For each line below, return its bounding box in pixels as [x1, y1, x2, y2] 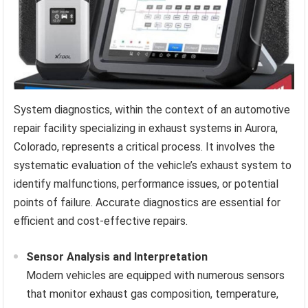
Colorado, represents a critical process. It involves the [14, 140, 276, 154]
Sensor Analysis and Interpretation [26, 250, 208, 264]
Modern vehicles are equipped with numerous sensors [26, 269, 285, 283]
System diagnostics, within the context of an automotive [14, 103, 291, 117]
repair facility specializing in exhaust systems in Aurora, [14, 122, 278, 135]
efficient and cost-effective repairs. [14, 214, 188, 228]
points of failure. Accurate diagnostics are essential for [14, 196, 281, 210]
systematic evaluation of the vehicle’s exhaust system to [14, 159, 292, 173]
